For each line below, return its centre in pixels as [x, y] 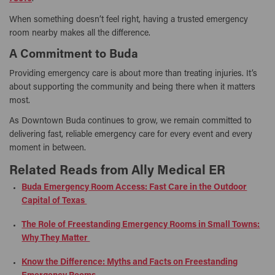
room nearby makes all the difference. [80, 33]
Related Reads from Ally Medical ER [117, 172]
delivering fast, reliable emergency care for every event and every [131, 135]
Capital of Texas [54, 202]
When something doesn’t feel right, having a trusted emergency [129, 20]
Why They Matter [56, 238]
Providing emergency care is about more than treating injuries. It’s [133, 74]
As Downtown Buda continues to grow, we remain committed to [130, 121]
